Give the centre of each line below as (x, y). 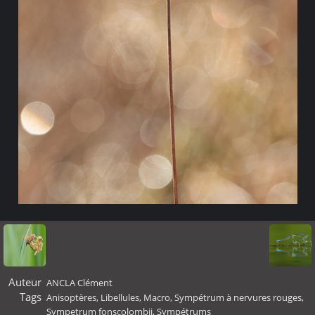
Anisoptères (71, 297)
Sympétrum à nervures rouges (238, 297)
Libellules (120, 297)
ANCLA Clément (79, 283)
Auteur (25, 282)
